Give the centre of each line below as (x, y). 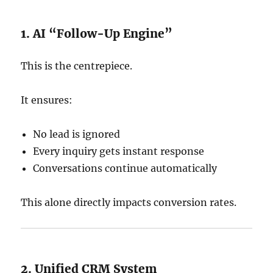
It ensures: (47, 100)
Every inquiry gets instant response (119, 151)
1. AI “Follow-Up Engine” (97, 34)
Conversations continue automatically (125, 168)
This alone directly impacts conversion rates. (129, 203)
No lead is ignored (77, 134)
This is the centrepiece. (77, 66)
